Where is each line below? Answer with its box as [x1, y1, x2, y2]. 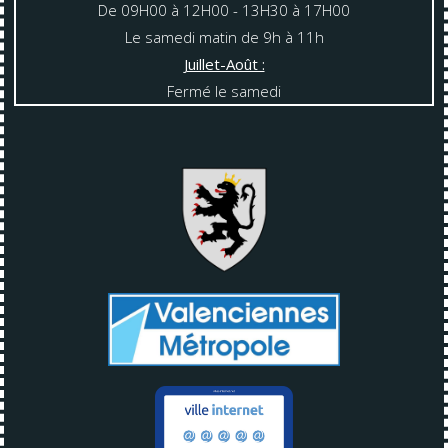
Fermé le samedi [167, 80, 281, 101]
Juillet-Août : [183, 53, 265, 74]
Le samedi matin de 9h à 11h [124, 26, 324, 47]
